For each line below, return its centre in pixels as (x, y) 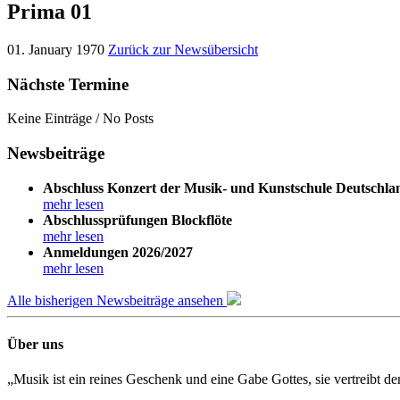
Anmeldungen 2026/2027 (118, 252)
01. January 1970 (56, 49)
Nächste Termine (68, 84)
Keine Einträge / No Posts (80, 119)
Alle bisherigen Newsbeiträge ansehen (117, 300)
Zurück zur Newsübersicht (183, 49)
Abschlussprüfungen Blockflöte (137, 220)
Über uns (35, 344)
